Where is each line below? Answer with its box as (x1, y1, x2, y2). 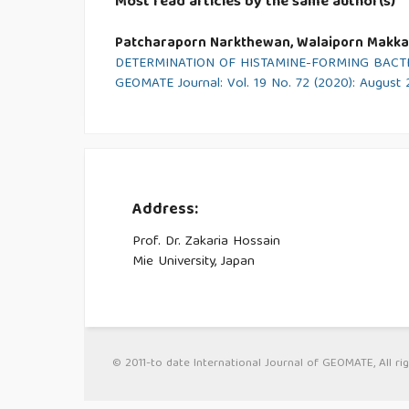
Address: (131, 196, 198, 225)
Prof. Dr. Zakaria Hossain (131, 230, 280, 255)
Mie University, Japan (131, 250, 255, 275)
